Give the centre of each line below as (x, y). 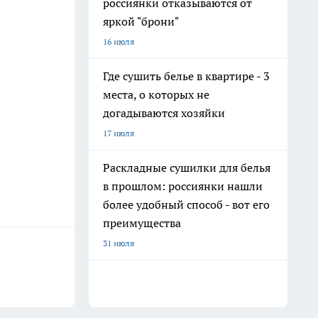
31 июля (119, 243)
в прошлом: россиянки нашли (183, 186)
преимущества (142, 223)
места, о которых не (156, 94)
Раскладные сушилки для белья (187, 168)
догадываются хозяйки (164, 113)
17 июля (119, 133)
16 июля (119, 42)
